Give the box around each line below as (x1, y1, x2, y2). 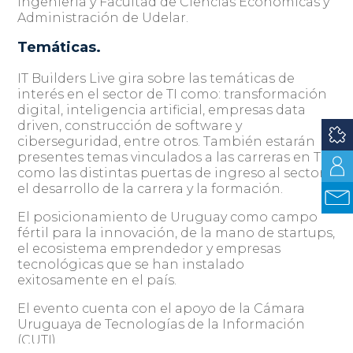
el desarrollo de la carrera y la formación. (17, 181, 284, 196)
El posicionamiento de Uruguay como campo (17, 210, 318, 225)
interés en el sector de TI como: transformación (17, 87, 328, 102)
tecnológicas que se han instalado (17, 257, 245, 272)
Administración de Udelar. (17, 10, 189, 25)
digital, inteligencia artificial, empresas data (17, 102, 307, 117)
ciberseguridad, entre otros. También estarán (17, 134, 316, 149)
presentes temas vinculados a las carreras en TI (17, 150, 325, 165)
